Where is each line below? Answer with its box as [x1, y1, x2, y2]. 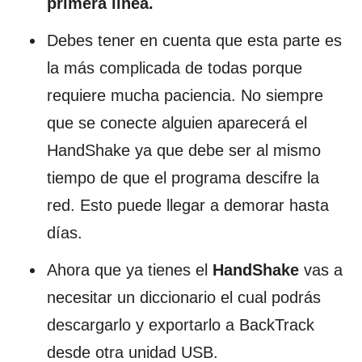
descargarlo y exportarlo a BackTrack [47, 315, 314, 334]
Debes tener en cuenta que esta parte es [47, 31, 342, 49]
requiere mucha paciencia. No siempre [47, 86, 323, 104]
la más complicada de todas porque [47, 58, 302, 77]
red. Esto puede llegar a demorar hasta [47, 196, 329, 214]
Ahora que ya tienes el [47, 260, 213, 279]
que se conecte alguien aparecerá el [47, 113, 307, 132]
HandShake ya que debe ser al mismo [47, 141, 321, 159]
